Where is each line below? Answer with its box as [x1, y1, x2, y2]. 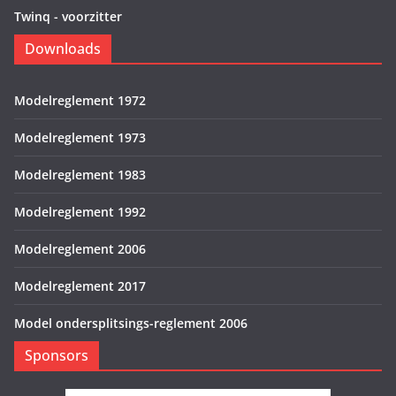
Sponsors [25, 346, 88, 366]
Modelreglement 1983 [14, 166, 146, 184]
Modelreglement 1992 [14, 203, 146, 221]
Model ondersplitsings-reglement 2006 [14, 315, 247, 332]
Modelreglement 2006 [14, 240, 146, 258]
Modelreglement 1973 [14, 129, 146, 147]
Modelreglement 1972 [14, 92, 146, 110]
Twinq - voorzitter [14, 8, 122, 26]
